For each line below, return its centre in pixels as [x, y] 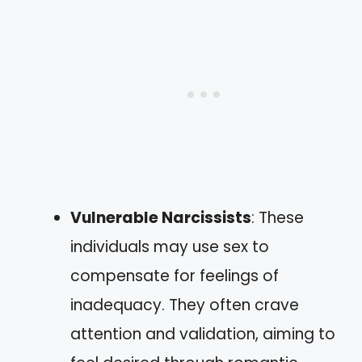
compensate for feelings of [175, 276]
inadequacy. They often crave [185, 305]
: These [278, 217]
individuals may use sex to [170, 246]
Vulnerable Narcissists [161, 217]
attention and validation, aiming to [203, 334]
